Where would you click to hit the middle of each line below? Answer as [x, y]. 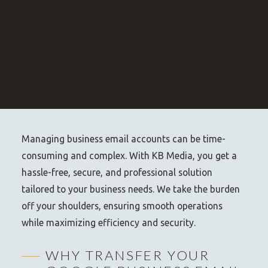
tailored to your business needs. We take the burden [131, 189]
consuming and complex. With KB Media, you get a [130, 156]
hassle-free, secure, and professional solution [117, 173]
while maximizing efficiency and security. [109, 223]
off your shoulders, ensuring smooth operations [122, 206]
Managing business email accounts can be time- [124, 139]
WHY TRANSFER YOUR [128, 255]
